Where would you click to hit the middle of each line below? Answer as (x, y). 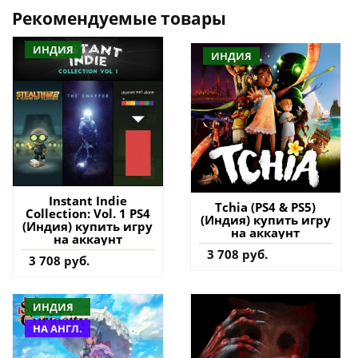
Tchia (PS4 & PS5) (266, 207)
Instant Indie (88, 201)
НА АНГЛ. (58, 329)
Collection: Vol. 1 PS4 (88, 214)
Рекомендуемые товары (119, 18)
